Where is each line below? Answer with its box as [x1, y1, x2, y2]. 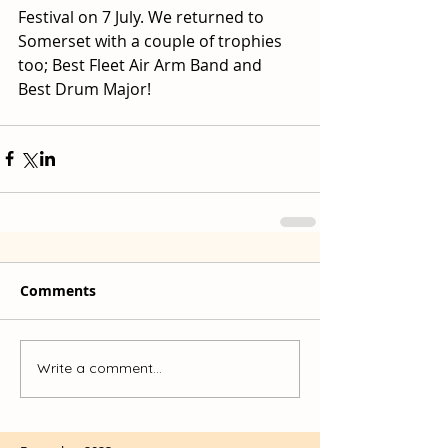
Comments [20, 280, 96, 300]
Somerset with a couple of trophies [18, 29, 286, 52]
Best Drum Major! [18, 77, 151, 100]
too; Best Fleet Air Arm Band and [18, 53, 266, 76]
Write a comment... [37, 359, 162, 378]
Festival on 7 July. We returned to [18, 5, 268, 28]
